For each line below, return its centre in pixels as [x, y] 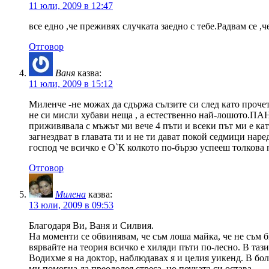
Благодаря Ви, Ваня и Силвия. [91, 225]
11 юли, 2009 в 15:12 [71, 83]
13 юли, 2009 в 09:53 [71, 205]
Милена [71, 194]
